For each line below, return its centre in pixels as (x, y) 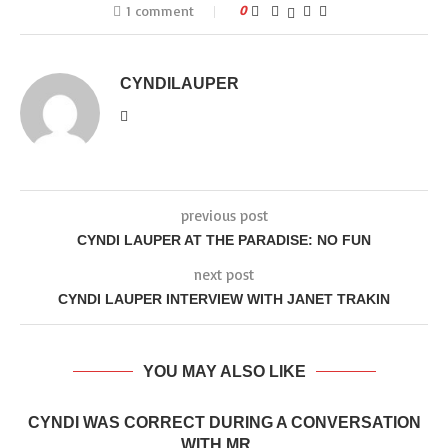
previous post (224, 215)
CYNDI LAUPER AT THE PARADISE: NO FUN (224, 240)
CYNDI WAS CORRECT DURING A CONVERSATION (224, 422)
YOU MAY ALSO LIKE (224, 371)
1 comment (160, 10)
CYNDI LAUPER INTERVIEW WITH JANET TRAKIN (224, 299)
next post (224, 274)
